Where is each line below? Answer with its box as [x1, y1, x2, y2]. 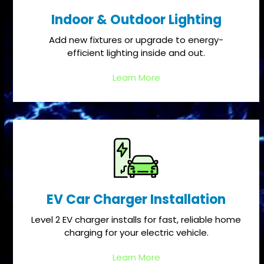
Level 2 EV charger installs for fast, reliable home [31, 213, 242, 226]
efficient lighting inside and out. [67, 47, 206, 60]
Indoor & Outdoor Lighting [51, 11, 222, 29]
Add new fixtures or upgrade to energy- [49, 34, 224, 47]
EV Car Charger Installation [47, 190, 226, 209]
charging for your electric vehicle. [64, 226, 209, 239]
